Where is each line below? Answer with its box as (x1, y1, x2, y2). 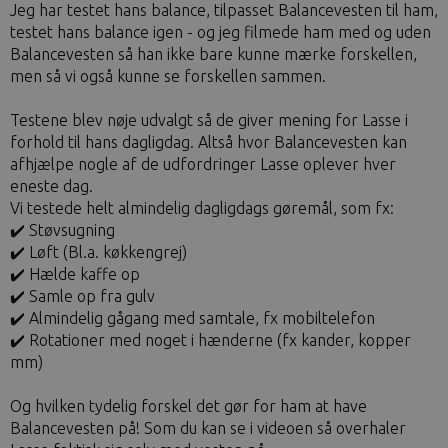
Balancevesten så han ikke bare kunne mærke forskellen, (10, 45, 417, 63)
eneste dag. (10, 177, 93, 195)
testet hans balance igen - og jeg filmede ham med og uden (10, 23, 431, 41)
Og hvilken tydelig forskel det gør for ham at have (10, 397, 367, 415)
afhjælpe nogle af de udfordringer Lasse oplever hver (10, 155, 396, 173)
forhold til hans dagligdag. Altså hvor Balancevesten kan (10, 133, 407, 151)
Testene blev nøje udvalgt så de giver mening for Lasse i (10, 111, 408, 129)
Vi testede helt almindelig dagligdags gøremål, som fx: (10, 199, 394, 217)
